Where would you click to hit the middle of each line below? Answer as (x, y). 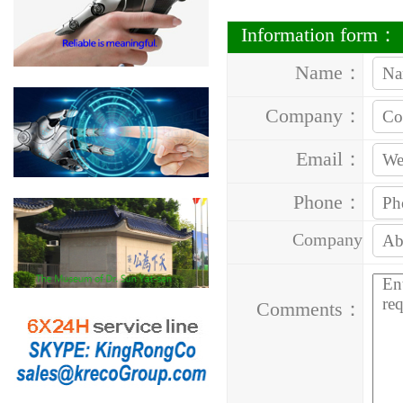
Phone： (328, 202)
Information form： (319, 35)
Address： (324, 276)
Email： (329, 159)
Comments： (309, 309)
